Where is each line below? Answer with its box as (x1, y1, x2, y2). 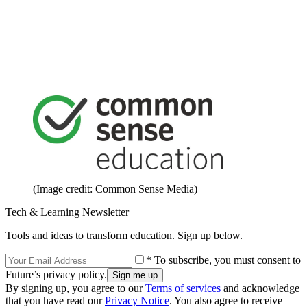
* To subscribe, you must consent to (146, 254, 301, 266)
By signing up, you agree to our (5, 282, 145, 294)
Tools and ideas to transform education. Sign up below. (5, 229, 243, 241)
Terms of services (145, 282, 223, 294)
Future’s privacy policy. (5, 268, 107, 280)
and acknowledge (223, 282, 299, 294)
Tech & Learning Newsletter (5, 206, 129, 218)
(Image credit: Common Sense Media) (33, 182, 197, 195)
